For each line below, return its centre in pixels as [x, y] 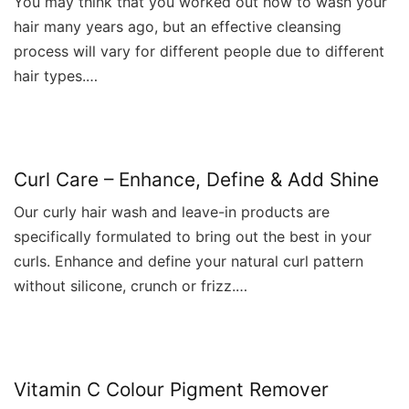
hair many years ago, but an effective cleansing [178, 26]
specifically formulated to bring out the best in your [193, 236]
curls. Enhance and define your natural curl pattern [189, 261]
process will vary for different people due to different [199, 51]
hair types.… [56, 75]
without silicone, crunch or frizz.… [131, 285]
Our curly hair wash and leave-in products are [172, 211]
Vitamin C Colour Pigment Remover [171, 389]
